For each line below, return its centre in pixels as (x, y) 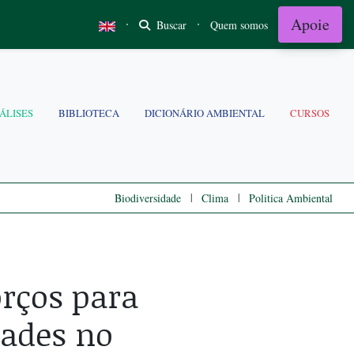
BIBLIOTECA (89, 113)
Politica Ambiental (291, 198)
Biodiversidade (148, 198)
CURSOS (310, 113)
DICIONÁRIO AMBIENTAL (205, 113)
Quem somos (239, 24)
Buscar (170, 24)
